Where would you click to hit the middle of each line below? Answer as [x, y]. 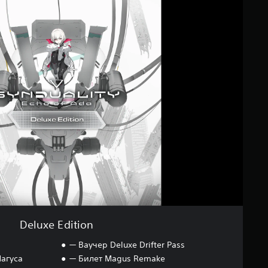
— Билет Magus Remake [117, 258]
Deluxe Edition [57, 224]
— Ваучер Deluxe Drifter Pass [127, 244]
